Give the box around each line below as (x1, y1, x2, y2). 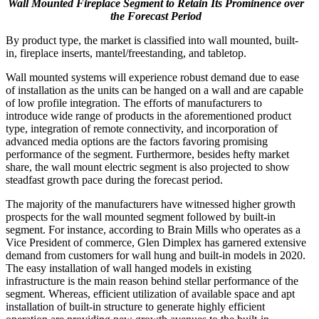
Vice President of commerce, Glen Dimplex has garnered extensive (6, 236, 306, 249)
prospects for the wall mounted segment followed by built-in (6, 210, 276, 223)
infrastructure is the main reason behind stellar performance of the (6, 274, 298, 287)
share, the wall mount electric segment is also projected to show (6, 160, 290, 173)
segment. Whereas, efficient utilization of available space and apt (6, 287, 295, 300)
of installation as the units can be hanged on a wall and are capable (6, 83, 303, 96)
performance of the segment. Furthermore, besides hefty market (6, 147, 289, 160)
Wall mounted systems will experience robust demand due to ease (6, 70, 299, 83)
